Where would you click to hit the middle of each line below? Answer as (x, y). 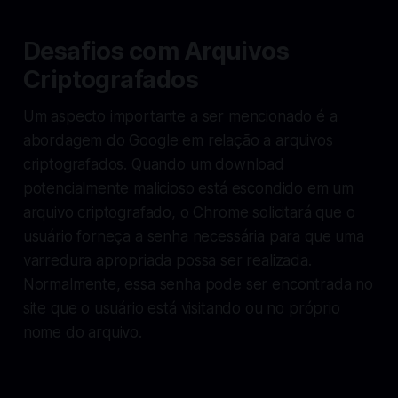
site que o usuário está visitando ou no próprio (181, 308)
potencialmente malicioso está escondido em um (188, 188)
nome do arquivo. (82, 332)
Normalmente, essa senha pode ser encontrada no (198, 284)
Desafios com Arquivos (156, 51)
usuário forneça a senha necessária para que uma (193, 236)
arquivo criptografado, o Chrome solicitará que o (189, 212)
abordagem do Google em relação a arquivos (178, 140)
